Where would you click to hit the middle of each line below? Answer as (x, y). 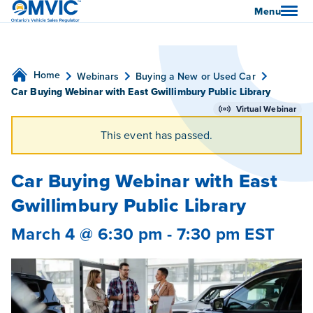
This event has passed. (156, 135)
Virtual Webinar (266, 109)
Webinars (98, 76)
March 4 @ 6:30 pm (87, 234)
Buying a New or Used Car (196, 76)
